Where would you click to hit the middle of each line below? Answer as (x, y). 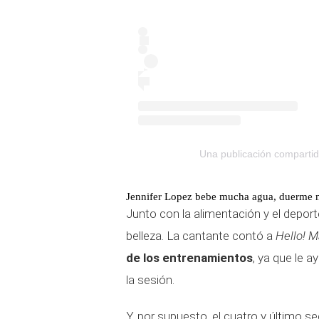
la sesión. (150, 279)
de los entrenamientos (189, 257)
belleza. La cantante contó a (201, 235)
